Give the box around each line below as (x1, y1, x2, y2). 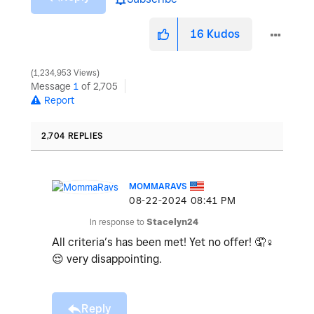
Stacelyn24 (146, 217, 198, 228)
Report (44, 95, 74, 107)
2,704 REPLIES (41, 130, 103, 142)
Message (31, 81, 74, 93)
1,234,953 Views (32, 68, 99, 78)
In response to (90, 217, 146, 228)
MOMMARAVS (129, 181, 187, 192)
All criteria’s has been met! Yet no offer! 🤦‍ (52, 235, 266, 250)
